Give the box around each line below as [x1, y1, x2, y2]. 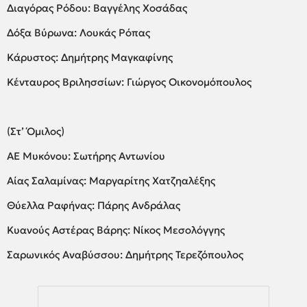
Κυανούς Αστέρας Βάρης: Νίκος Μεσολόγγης [7, 223, 225, 236]
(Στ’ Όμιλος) [7, 124, 67, 138]
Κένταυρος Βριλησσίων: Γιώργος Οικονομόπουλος [7, 75, 251, 88]
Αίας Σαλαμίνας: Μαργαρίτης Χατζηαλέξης [7, 173, 215, 187]
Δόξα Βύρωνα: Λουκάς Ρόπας [7, 25, 150, 39]
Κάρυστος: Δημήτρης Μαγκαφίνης [7, 50, 173, 64]
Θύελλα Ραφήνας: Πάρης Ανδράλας [7, 198, 180, 212]
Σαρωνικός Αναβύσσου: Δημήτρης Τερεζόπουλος [7, 247, 243, 261]
